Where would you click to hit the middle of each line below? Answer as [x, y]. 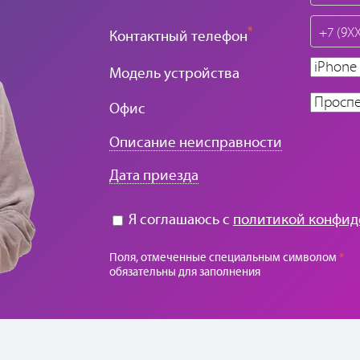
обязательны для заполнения [185, 273]
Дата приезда [154, 176]
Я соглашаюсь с [179, 220]
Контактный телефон [178, 37]
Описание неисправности [196, 143]
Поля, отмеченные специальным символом [224, 258]
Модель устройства [174, 74]
